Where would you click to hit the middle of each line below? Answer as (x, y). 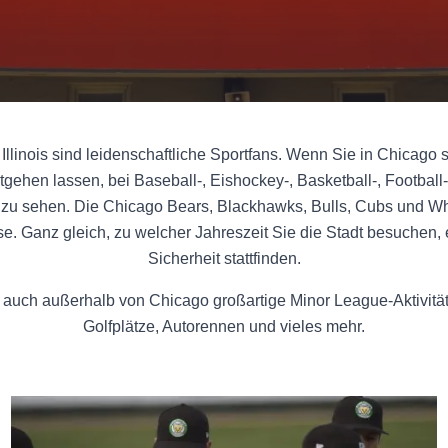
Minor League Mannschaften (110, 406)
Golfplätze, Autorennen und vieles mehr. (224, 326)
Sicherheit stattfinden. (224, 258)
